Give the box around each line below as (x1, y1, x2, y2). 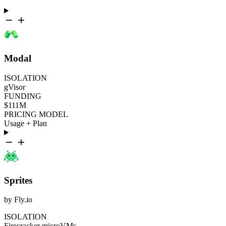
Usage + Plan (4, 119, 47, 128)
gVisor (4, 82, 25, 91)
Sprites (4, 175, 32, 186)
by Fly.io (4, 195, 32, 204)
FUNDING (4, 91, 41, 100)
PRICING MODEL (4, 109, 68, 119)
